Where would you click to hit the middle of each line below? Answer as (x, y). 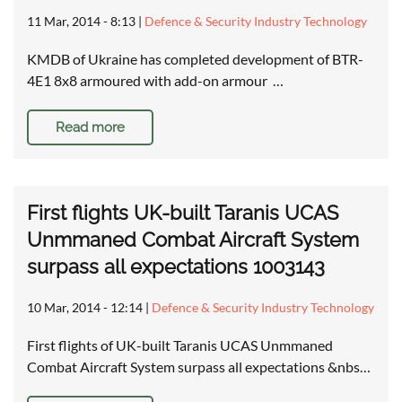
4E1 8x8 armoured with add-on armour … (155, 81)
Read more (90, 128)
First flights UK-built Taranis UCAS (183, 213)
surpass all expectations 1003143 (176, 267)
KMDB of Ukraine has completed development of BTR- (195, 59)
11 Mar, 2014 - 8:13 (81, 22)
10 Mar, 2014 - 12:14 (85, 308)
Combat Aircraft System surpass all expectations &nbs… (199, 367)
